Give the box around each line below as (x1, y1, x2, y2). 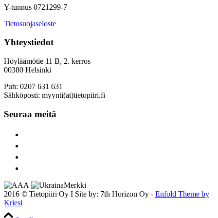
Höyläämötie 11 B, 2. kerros (4, 57, 91, 65)
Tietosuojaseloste (4, 19, 56, 28)
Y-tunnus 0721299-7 (4, 2, 67, 11)
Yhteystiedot (4, 37, 54, 48)
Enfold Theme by (155, 190, 209, 199)
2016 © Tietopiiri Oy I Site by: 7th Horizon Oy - (4, 190, 155, 199)
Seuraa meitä (4, 109, 56, 119)
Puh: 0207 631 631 (4, 82, 63, 91)
